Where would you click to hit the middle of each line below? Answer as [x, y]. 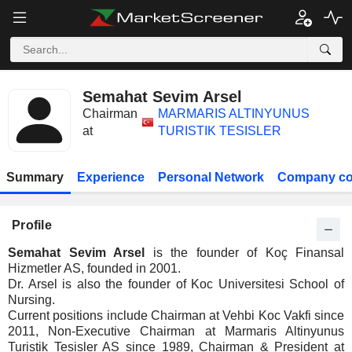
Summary [35, 177]
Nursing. [31, 300]
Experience [111, 177]
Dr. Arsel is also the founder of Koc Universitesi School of [176, 284]
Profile [32, 225]
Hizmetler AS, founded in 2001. [94, 268]
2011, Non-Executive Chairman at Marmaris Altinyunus [176, 331]
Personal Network [211, 177]
